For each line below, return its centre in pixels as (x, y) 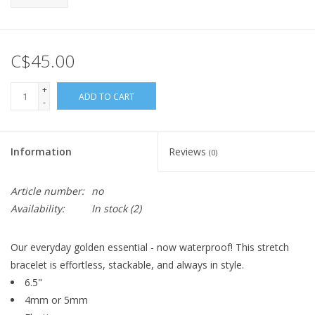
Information (41, 152)
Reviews (189, 152)
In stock (109, 209)
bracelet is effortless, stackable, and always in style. (127, 265)
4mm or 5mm (56, 300)
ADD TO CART (107, 97)
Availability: (38, 209)
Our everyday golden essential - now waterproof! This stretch (150, 247)
